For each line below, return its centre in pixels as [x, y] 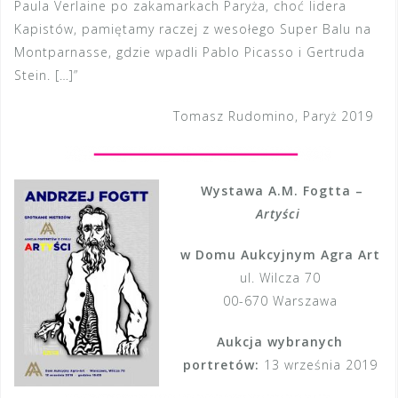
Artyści [280, 214]
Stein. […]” [46, 76]
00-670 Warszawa [280, 301]
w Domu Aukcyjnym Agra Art [280, 255]
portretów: [223, 365]
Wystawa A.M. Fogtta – [282, 191]
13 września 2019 [320, 365]
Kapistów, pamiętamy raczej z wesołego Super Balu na [193, 29]
